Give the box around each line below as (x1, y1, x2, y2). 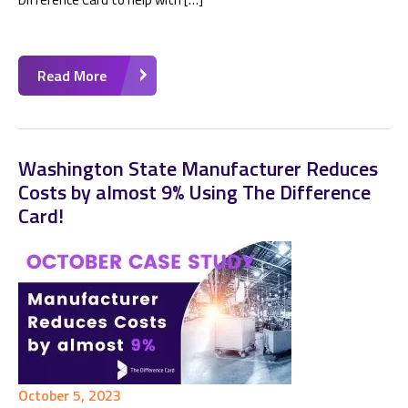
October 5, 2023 (18, 384, 121, 406)
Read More (37, 65, 107, 87)
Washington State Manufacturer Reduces (18, 153, 378, 184)
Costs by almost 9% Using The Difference (18, 177, 371, 208)
